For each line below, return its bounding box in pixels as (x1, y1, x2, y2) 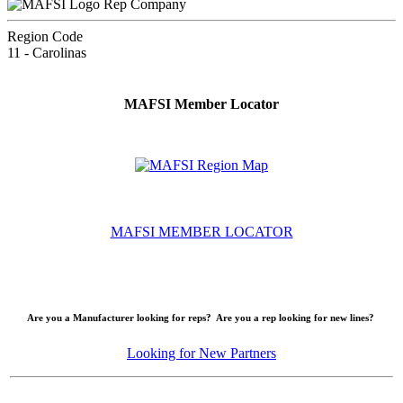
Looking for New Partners (127, 345, 276, 362)
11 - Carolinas (7, 44, 86, 60)
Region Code (7, 28, 83, 44)
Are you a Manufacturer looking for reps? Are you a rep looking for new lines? (26, 312, 377, 324)
